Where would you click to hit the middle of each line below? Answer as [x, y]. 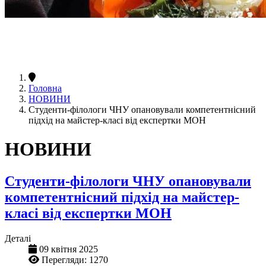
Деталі [18, 238]
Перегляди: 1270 [75, 259]
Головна [45, 88]
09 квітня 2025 [69, 249]
